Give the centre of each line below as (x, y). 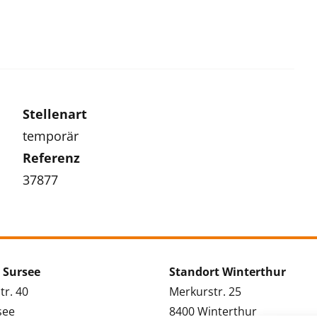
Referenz (52, 157)
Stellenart (55, 114)
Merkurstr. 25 (205, 291)
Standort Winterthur (227, 271)
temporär (51, 136)
